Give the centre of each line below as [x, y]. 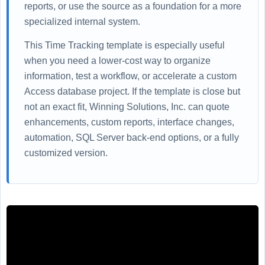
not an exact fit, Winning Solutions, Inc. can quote [127, 106]
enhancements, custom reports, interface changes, [129, 122]
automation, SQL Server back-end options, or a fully [132, 137]
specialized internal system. [82, 21]
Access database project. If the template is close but [132, 91]
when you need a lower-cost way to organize [117, 60]
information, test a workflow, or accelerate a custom [130, 76]
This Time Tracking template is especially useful [125, 45]
